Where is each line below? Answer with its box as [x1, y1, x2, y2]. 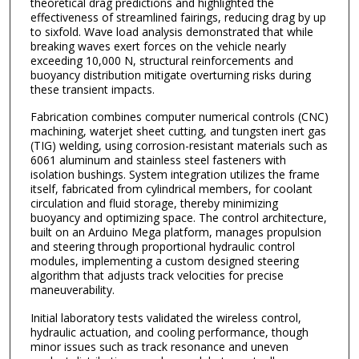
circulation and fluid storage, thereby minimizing [30, 196, 278, 212]
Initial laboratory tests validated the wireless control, [30, 310, 301, 326]
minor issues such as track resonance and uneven [30, 339, 288, 355]
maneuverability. [30, 282, 115, 298]
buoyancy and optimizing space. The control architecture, [30, 210, 327, 226]
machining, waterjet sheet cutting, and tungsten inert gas [30, 123, 326, 139]
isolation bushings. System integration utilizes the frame [30, 167, 320, 183]
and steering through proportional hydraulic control [30, 239, 295, 255]
